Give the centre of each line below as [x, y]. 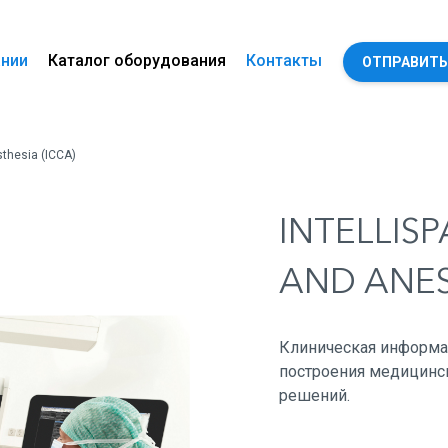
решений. [314, 395]
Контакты [284, 60]
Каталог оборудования [137, 60]
